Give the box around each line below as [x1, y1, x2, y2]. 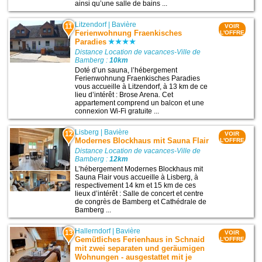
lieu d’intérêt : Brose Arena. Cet [75, 90, 174, 99]
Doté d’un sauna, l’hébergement [75, 65, 178, 74]
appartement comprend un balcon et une [75, 98, 205, 107]
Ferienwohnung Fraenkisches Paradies [75, 74, 201, 82]
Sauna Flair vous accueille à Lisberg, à [75, 173, 199, 181]
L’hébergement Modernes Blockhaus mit [75, 164, 204, 173]
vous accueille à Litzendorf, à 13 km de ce [75, 82, 208, 91]
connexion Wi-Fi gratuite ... [75, 106, 160, 115]
